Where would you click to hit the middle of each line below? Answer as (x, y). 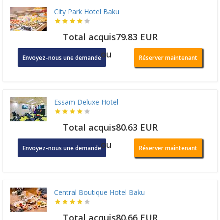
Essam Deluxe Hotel (86, 102)
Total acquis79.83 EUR (110, 37)
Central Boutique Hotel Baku (99, 192)
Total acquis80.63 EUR (110, 127)
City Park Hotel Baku (87, 12)
